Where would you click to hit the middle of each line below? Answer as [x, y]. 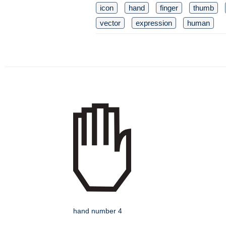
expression [154, 23]
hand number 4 [98, 211]
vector [110, 23]
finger [169, 8]
